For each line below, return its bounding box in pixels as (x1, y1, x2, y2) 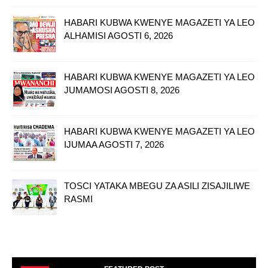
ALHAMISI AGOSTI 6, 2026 (64, 30, 173, 41)
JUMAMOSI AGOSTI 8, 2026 (64, 84, 179, 95)
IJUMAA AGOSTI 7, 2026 (64, 139, 164, 150)
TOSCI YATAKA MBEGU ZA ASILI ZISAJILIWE (64, 180, 250, 191)
